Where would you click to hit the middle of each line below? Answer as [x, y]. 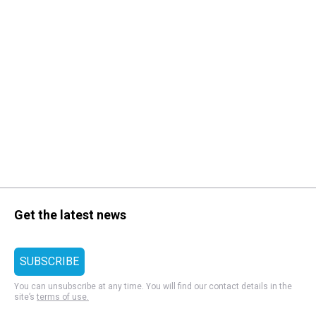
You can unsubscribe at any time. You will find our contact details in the [153, 286]
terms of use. [63, 297]
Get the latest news [70, 214]
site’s [25, 297]
